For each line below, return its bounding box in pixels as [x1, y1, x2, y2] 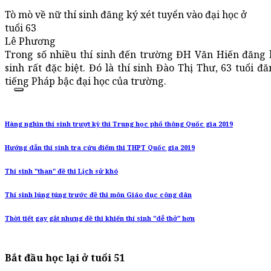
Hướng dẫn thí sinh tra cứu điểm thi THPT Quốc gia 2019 [5, 143, 195, 152]
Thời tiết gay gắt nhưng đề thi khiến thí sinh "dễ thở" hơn [5, 214, 195, 223]
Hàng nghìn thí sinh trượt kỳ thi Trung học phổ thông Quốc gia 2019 [5, 120, 233, 129]
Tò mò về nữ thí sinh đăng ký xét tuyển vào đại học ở [5, 8, 247, 22]
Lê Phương [5, 34, 56, 48]
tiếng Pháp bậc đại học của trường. [5, 74, 166, 88]
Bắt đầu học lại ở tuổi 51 [5, 251, 125, 265]
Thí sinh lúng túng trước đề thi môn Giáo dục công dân [5, 191, 192, 200]
